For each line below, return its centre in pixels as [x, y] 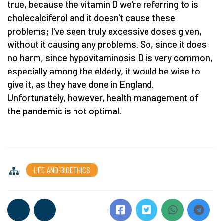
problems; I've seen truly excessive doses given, [105, 31]
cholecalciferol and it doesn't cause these [91, 17]
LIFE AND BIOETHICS [62, 169]
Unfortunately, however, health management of [103, 97]
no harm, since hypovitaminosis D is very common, [110, 57]
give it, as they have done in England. [81, 84]
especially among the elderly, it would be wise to [104, 71]
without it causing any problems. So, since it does [107, 44]
